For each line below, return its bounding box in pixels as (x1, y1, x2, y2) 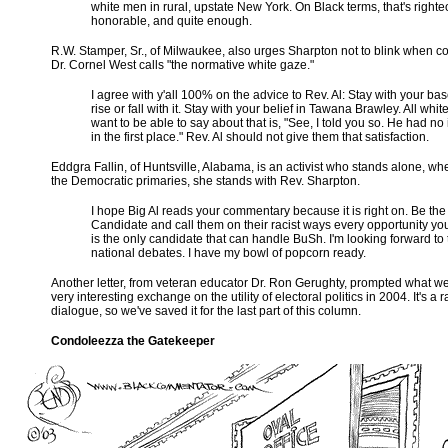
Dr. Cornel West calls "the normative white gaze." (51, 58, 314, 72)
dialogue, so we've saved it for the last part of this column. (51, 304, 361, 318)
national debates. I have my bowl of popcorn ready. (91, 246, 366, 260)
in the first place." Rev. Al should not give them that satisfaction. (91, 130, 429, 144)
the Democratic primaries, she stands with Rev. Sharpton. (51, 174, 360, 188)
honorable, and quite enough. (91, 14, 252, 28)
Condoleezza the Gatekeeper (51, 334, 215, 348)
